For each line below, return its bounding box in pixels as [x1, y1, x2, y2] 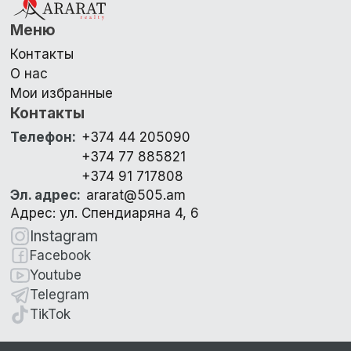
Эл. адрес [10, 186, 78, 203]
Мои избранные [10, 85, 114, 101]
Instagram [30, 226, 99, 245]
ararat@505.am [86, 186, 186, 203]
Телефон [10, 128, 73, 145]
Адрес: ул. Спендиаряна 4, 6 [10, 204, 200, 221]
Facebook [30, 247, 92, 263]
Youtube [30, 266, 82, 283]
